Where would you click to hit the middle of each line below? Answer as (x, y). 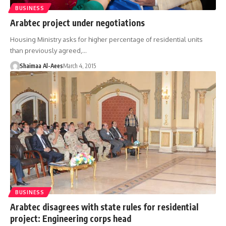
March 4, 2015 (79, 66)
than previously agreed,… (48, 50)
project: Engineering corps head (71, 219)
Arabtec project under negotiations (77, 22)
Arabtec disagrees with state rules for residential (104, 207)
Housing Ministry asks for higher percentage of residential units (106, 39)
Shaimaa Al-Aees (41, 66)
